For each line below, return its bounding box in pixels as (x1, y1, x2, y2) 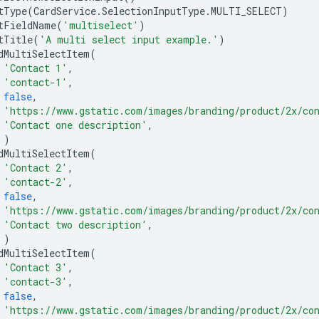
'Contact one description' (4, 117, 147, 132)
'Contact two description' (4, 217, 147, 231)
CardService (33, 4, 96, 18)
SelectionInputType (102, 4, 205, 18)
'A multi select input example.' (39, 32, 219, 46)
